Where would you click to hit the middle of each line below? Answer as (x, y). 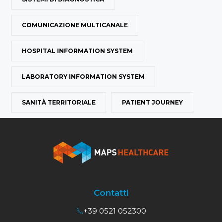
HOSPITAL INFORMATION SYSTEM (77, 51)
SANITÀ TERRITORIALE (59, 103)
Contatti (111, 193)
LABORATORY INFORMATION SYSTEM (83, 77)
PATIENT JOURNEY (152, 103)
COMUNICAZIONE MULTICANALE (75, 25)
